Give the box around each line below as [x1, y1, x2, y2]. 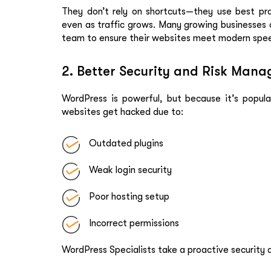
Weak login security [89, 164, 172, 175]
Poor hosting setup [89, 191, 169, 202]
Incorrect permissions [89, 217, 179, 229]
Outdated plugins [89, 137, 163, 149]
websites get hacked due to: [62, 106, 183, 117]
